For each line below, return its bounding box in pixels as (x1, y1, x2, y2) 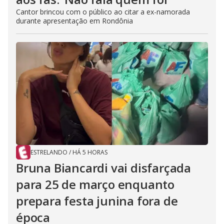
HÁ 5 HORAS (72, 148, 107, 157)
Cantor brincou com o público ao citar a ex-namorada (16, 7, 190, 17)
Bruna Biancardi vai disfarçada (16, 159, 191, 176)
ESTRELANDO (30, 148, 67, 157)
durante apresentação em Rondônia (16, 16, 133, 26)
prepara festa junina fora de (16, 192, 178, 209)
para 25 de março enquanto (16, 176, 174, 193)
